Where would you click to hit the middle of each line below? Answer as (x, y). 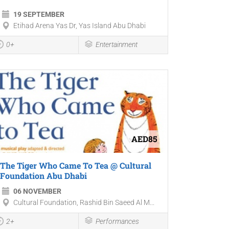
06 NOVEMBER (37, 191)
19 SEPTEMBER (39, 14)
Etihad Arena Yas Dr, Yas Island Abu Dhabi (79, 25)
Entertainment (117, 44)
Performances (118, 221)
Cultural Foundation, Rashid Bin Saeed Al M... (84, 202)
